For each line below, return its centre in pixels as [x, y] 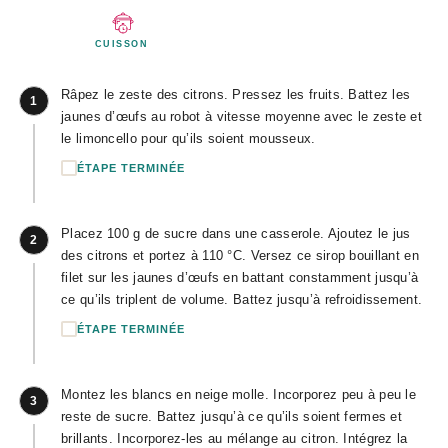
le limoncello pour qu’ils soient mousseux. [188, 138]
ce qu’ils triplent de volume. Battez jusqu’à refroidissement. [242, 299]
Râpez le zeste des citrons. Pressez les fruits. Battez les [236, 94]
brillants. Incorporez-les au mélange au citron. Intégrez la [234, 438]
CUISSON [121, 44]
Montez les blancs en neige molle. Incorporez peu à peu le [239, 394]
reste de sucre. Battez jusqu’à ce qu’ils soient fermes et [232, 416]
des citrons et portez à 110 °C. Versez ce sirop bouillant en [240, 255]
